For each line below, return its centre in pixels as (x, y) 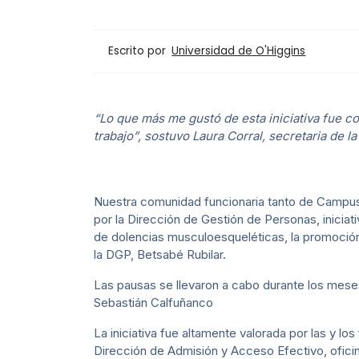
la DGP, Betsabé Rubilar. (160, 255)
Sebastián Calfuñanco (153, 303)
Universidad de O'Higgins (239, 51)
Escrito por (139, 50)
